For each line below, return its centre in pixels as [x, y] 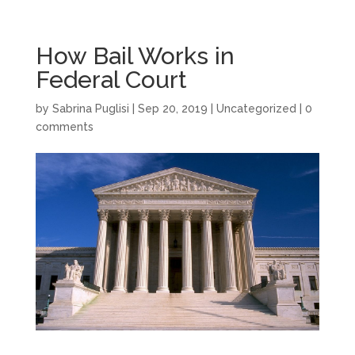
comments [64, 127]
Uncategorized [256, 109]
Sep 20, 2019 [172, 109]
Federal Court [111, 80]
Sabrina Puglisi [90, 109]
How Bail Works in [135, 56]
